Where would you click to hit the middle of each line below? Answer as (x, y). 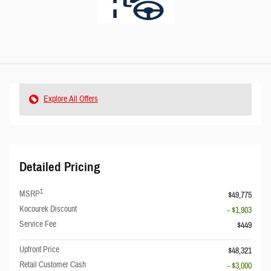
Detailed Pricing (60, 167)
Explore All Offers (71, 100)
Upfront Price (39, 250)
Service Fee (38, 225)
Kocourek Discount (48, 210)
